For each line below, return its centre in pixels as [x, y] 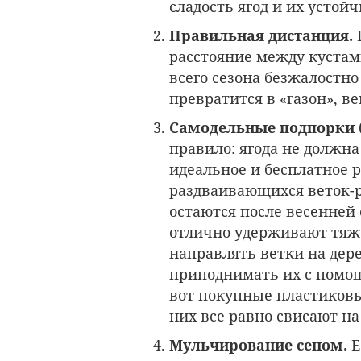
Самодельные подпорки [262, 127]
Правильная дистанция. [261, 35]
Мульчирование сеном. [258, 344]
